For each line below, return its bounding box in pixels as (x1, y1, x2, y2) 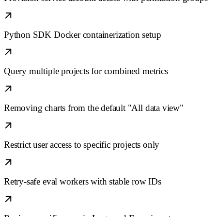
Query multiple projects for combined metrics (4, 66, 168, 77)
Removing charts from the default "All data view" (4, 103, 184, 113)
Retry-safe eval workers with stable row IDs (4, 176, 161, 186)
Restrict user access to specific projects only (4, 139, 160, 150)
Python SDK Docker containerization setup (4, 29, 161, 40)
